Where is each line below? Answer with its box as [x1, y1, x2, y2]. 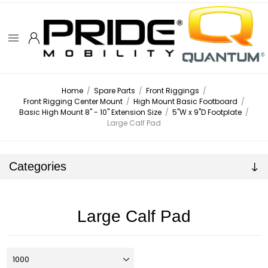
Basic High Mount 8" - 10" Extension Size [19, 107, 162, 118]
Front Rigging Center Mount [23, 96, 123, 107]
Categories [9, 160, 66, 173]
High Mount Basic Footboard [133, 96, 237, 107]
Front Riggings [146, 86, 199, 96]
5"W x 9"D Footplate [172, 107, 242, 118]
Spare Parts [94, 86, 135, 96]
